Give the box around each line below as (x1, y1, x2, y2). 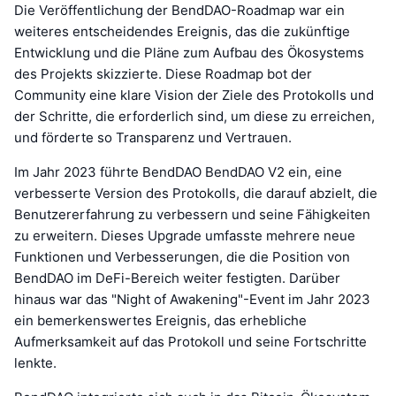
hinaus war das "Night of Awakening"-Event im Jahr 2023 (14, 290, 370, 308)
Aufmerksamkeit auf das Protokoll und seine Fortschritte (14, 332, 367, 350)
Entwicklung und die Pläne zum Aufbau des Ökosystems (14, 43, 364, 61)
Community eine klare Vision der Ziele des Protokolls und (14, 86, 374, 103)
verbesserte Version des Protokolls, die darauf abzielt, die (14, 184, 377, 202)
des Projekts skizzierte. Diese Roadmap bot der (14, 65, 312, 82)
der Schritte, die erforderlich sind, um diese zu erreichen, (14, 107, 375, 125)
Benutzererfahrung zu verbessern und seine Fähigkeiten (14, 205, 370, 223)
